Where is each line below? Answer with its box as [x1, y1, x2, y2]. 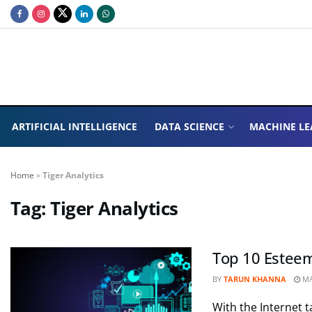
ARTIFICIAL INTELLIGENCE [11, 120, 137, 133]
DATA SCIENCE [155, 120, 225, 133]
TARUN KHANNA [224, 274, 286, 284]
